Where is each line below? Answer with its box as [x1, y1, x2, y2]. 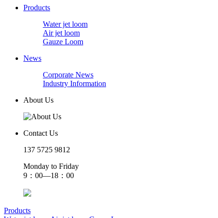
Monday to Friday [23, 162, 79, 170]
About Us [23, 95, 54, 104]
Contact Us [23, 128, 58, 137]
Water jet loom [43, 19, 88, 28]
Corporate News [43, 70, 93, 79]
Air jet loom [43, 28, 80, 37]
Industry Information [43, 79, 106, 88]
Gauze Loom [43, 37, 83, 46]
